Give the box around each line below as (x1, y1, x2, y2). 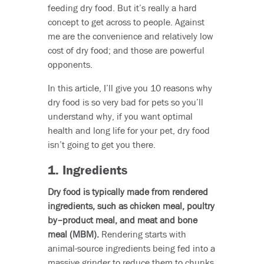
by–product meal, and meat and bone (47, 214, 197, 226)
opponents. (47, 58, 93, 71)
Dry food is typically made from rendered (47, 186, 208, 198)
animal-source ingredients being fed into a (47, 242, 215, 255)
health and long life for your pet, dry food (47, 124, 210, 137)
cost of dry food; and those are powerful (47, 44, 204, 57)
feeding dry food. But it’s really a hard (47, 2, 197, 14)
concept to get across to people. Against (47, 16, 204, 28)
